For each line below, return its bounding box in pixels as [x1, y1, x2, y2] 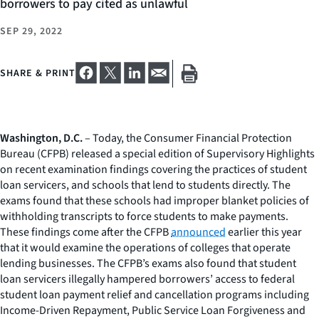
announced [171, 224, 226, 240]
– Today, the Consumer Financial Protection [83, 130, 292, 146]
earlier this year [226, 224, 302, 240]
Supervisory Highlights [206, 145, 315, 162]
